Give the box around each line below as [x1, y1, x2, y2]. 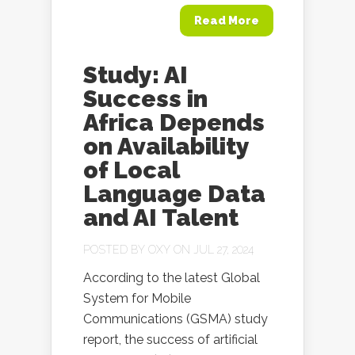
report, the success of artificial [83, 332, 258, 347]
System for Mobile [83, 291, 191, 306]
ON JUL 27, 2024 [170, 243, 254, 256]
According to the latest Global [83, 270, 260, 285]
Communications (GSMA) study [83, 311, 268, 326]
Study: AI [83, 61, 188, 89]
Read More [194, 14, 259, 27]
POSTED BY [83, 243, 148, 256]
